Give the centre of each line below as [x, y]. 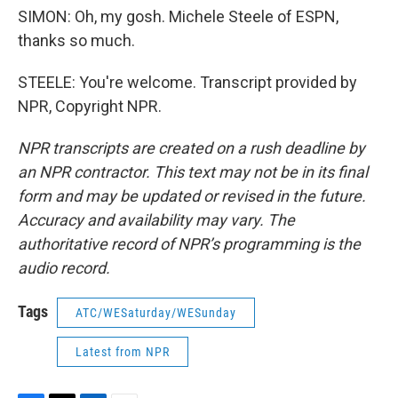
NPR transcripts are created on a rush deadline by [191, 148]
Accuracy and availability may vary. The [156, 220]
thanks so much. [76, 40]
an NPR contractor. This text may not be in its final [193, 172]
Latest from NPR [123, 352]
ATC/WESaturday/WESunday [156, 313]
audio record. [64, 268]
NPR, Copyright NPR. [90, 106]
